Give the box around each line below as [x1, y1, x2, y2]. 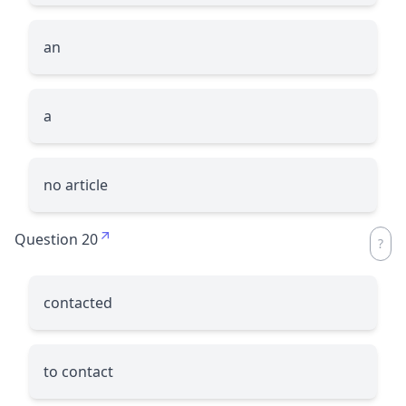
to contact [43, 361, 113, 382]
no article [43, 174, 108, 195]
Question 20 [14, 228, 98, 249]
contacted [43, 292, 112, 313]
